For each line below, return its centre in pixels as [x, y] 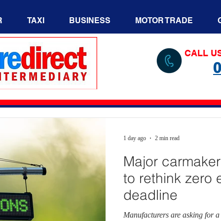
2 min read [167, 138]
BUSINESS [90, 20]
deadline [150, 195]
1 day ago [135, 138]
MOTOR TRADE [164, 20]
